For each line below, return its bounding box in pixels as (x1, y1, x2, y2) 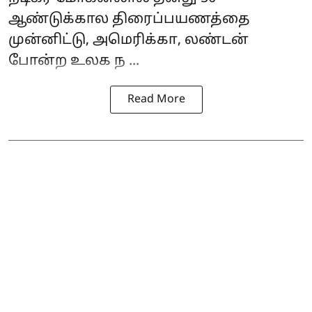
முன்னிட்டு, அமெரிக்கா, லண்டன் (8, 31, 249, 49)
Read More (127, 92, 185, 107)
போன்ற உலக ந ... (8, 52, 139, 70)
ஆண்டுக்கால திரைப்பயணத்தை (8, 10, 250, 28)
